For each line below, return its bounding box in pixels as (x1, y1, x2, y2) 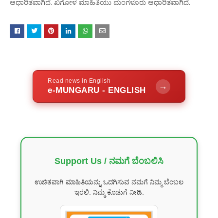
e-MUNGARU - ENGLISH (48, 86, 146, 95)
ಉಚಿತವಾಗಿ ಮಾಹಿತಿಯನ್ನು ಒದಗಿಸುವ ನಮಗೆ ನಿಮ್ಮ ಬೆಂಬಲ (35, 178, 183, 186)
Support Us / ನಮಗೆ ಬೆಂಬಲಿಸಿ (54, 156, 163, 166)
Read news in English (48, 77, 111, 85)
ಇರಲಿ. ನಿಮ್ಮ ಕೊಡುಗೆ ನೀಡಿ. (74, 188, 144, 197)
